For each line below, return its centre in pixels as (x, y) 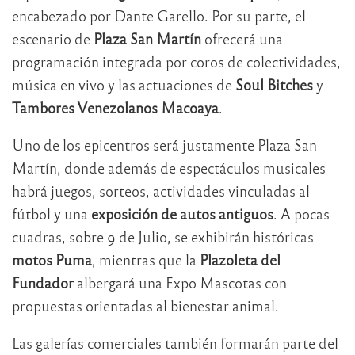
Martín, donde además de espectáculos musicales (169, 167)
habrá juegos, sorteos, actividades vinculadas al (161, 190)
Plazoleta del (240, 259)
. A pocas (302, 213)
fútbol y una (52, 213)
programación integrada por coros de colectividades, (176, 61)
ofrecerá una (242, 38)
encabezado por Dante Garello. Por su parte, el (159, 15)
